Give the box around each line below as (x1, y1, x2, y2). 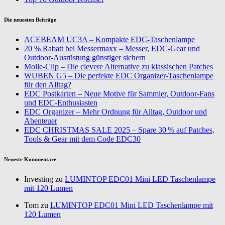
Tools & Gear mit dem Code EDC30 (24, 135, 141, 144)
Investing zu (24, 175, 65, 183)
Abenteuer (24, 117, 57, 126)
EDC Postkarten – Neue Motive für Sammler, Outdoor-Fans (24, 89, 214, 98)
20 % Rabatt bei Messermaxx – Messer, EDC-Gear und (24, 44, 200, 53)
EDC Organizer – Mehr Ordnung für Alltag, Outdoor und (24, 107, 207, 117)
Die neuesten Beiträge (4, 17, 56, 23)
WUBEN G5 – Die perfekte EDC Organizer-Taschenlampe (24, 71, 213, 80)
